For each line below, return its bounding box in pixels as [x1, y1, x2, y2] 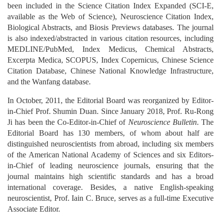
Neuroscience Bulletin [128, 118, 197, 127]
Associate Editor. [7, 205, 60, 214]
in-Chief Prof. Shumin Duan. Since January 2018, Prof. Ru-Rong [7, 107, 214, 116]
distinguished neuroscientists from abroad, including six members [7, 140, 214, 148]
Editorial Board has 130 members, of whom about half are [7, 129, 214, 138]
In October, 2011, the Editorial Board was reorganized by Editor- [7, 96, 214, 105]
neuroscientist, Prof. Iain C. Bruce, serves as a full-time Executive [7, 194, 214, 203]
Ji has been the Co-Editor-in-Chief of [7, 118, 128, 127]
